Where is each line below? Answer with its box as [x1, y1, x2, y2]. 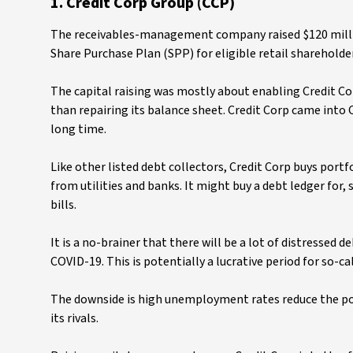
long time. [50, 121, 109, 138]
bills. [50, 196, 79, 214]
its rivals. [50, 310, 101, 327]
